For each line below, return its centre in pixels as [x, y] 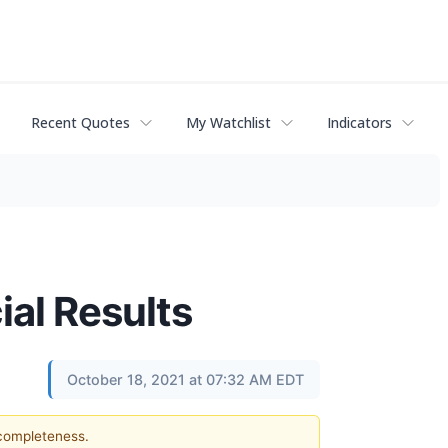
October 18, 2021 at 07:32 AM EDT [185, 379]
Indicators [359, 123]
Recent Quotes [80, 123]
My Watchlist [228, 123]
